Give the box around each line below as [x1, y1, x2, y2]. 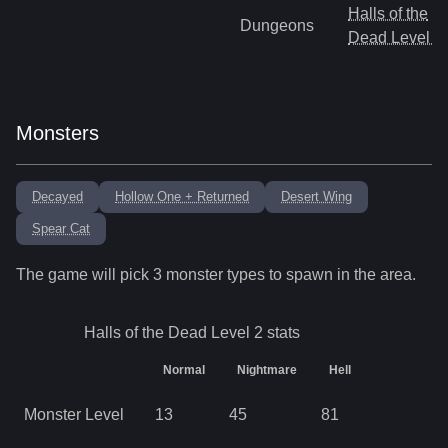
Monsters [16, 122, 99, 144]
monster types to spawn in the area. [162, 266, 416, 283]
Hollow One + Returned [115, 189, 249, 204]
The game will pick [16, 266, 153, 283]
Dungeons [240, 17, 314, 34]
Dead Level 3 [348, 29, 443, 46]
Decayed [32, 189, 83, 204]
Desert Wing [281, 189, 352, 204]
